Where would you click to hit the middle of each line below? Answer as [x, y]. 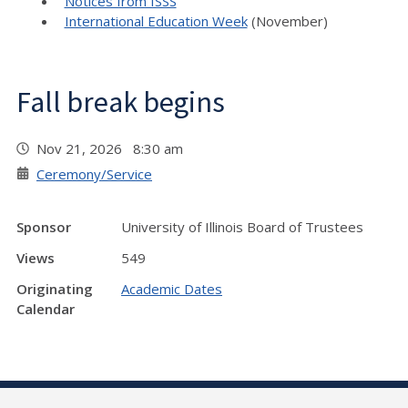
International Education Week [156, 21]
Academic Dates [172, 289]
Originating [55, 289]
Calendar [46, 309]
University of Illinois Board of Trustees [242, 227]
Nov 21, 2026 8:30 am [113, 148]
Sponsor [44, 227]
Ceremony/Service [94, 174]
